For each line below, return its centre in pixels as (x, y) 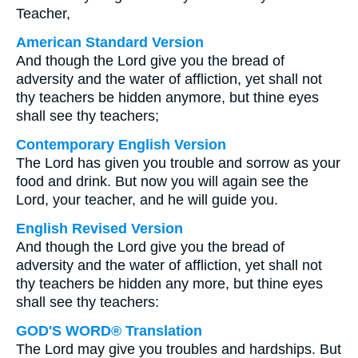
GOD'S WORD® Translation (109, 331)
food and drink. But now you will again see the (162, 181)
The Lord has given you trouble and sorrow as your (178, 163)
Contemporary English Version (121, 145)
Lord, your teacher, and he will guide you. (147, 200)
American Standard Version (110, 42)
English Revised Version (99, 229)
